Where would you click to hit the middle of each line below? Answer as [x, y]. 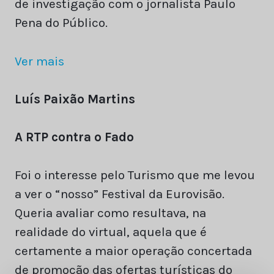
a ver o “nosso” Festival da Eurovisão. [120, 194]
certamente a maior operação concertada [133, 251]
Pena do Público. [61, 23]
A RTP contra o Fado [74, 137]
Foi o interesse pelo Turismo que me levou [135, 175]
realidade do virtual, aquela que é [111, 232]
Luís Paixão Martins [75, 99]
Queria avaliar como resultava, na [110, 213]
